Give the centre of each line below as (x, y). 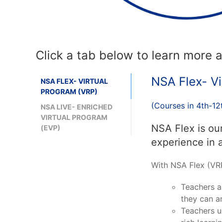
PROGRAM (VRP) (69, 91)
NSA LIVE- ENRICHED (77, 107)
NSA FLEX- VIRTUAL (74, 81)
